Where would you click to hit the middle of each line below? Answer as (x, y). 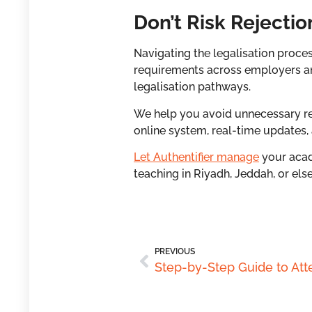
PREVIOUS (175, 252)
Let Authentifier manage (196, 157)
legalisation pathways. (192, 87)
